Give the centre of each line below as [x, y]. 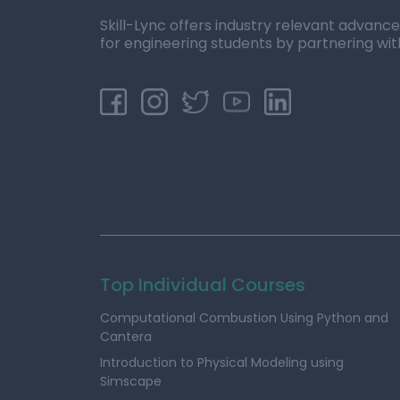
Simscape [131, 381]
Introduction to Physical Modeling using [222, 362]
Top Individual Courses [203, 285]
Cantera [126, 337]
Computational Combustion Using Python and [244, 318]
